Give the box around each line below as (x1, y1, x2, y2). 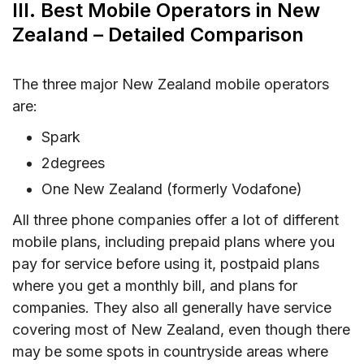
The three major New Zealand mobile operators (12, 75, 329, 93)
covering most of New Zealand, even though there (12, 321, 350, 339)
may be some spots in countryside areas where (12, 343, 328, 361)
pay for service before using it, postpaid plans (12, 255, 319, 273)
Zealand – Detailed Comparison (12, 22, 304, 46)
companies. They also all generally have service (12, 299, 331, 317)
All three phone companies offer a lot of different (12, 211, 339, 229)
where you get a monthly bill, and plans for (12, 277, 297, 295)
